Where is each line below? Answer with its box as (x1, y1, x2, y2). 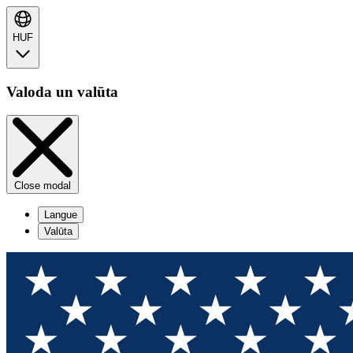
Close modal (14, 180, 71, 192)
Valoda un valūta (6, 83, 118, 100)
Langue (44, 209, 77, 221)
